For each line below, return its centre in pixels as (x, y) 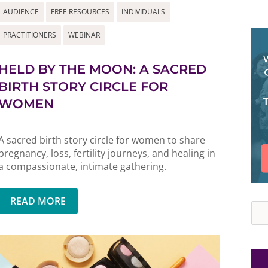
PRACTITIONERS (29, 35)
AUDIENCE (21, 11)
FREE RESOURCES (80, 11)
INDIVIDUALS (143, 11)
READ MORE (38, 201)
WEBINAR (84, 35)
